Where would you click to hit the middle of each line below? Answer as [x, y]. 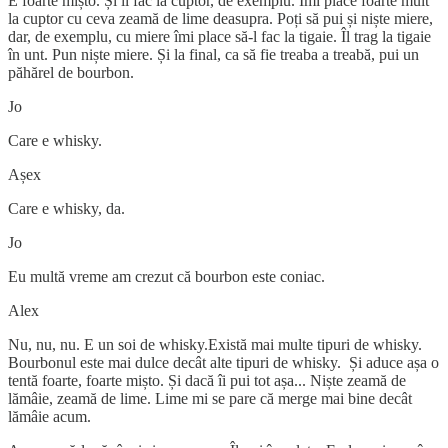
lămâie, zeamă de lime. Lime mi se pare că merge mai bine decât [210, 398]
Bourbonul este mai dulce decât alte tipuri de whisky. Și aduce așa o [223, 362]
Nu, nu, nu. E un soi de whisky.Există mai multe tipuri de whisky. [215, 344]
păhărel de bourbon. [73, 72]
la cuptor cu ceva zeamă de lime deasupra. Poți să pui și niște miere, [220, 18]
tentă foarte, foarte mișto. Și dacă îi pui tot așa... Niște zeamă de [207, 380]
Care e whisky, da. [66, 208]
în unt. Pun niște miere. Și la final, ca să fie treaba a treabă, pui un [213, 54]
